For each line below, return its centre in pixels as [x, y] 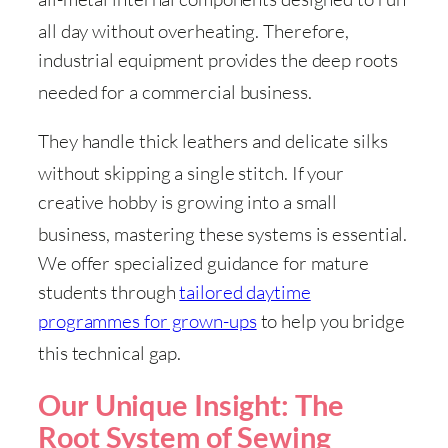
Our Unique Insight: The [191, 404]
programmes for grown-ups [147, 321]
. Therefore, [302, 30]
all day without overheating [147, 30]
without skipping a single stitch [161, 173]
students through [109, 292]
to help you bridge [330, 321]
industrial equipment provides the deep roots [218, 59]
